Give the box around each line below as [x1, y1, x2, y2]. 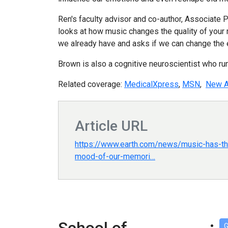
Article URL [75, 118, 148, 135]
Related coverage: [58, 79, 124, 90]
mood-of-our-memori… [75, 152, 155, 162]
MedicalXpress [124, 79, 179, 90]
